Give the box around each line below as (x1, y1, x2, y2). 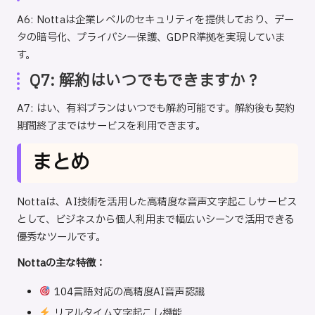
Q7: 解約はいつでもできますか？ (30, 70, 262, 93)
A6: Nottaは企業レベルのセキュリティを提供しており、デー (17, 13, 295, 28)
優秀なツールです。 (17, 229, 105, 245)
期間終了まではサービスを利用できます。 (17, 119, 205, 134)
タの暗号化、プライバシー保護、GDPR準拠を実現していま (17, 30, 285, 46)
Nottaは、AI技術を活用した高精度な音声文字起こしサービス (17, 194, 297, 210)
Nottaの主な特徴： (17, 255, 106, 271)
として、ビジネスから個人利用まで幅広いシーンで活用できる (17, 212, 295, 227)
